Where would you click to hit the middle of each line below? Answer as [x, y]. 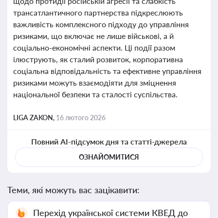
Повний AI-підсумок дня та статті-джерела [109, 141]
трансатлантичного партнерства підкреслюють [98, 12]
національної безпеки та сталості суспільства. [95, 94]
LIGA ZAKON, [35, 118]
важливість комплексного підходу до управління [101, 24]
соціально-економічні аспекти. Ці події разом [94, 47]
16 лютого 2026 [81, 118]
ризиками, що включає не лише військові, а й [93, 36]
